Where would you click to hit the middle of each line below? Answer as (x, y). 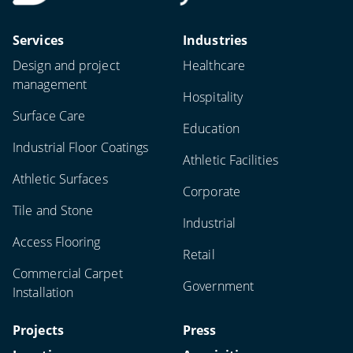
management (50, 84)
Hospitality (213, 97)
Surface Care (49, 116)
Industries (215, 40)
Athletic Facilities (230, 160)
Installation (43, 292)
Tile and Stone (53, 210)
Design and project (66, 65)
